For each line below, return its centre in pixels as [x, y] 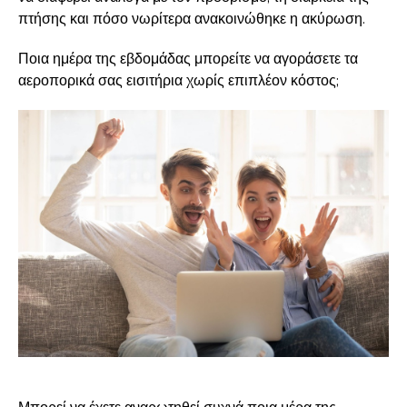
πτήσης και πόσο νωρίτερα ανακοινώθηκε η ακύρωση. [192, 19]
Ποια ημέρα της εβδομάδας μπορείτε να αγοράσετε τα [188, 59]
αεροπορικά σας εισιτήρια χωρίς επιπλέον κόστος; [179, 81]
